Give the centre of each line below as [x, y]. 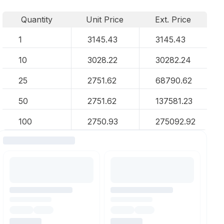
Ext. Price [173, 19]
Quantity [36, 19]
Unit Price [105, 19]
